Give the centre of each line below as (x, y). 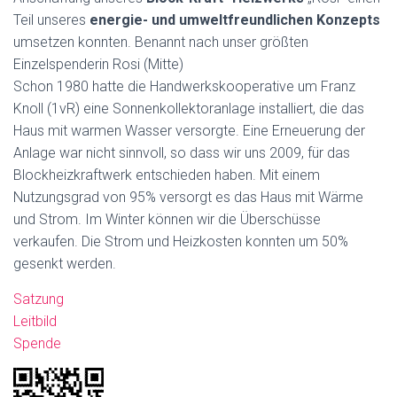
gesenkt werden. (65, 263)
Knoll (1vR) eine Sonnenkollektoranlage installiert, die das (189, 108)
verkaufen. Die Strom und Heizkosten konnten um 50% (181, 241)
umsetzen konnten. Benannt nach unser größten (161, 42)
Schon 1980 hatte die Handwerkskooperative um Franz (184, 86)
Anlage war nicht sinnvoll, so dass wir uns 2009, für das (182, 152)
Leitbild (35, 321)
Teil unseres (51, 19)
